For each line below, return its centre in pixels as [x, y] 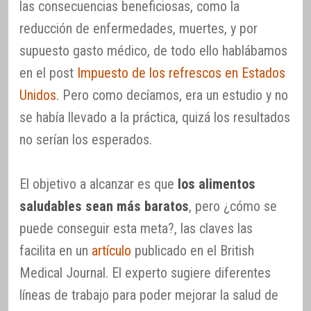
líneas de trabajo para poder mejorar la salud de [149, 295]
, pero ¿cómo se [233, 206]
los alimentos [217, 184]
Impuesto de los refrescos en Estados [181, 73]
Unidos [38, 95]
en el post [48, 73]
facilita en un [56, 250]
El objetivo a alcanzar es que [99, 184]
